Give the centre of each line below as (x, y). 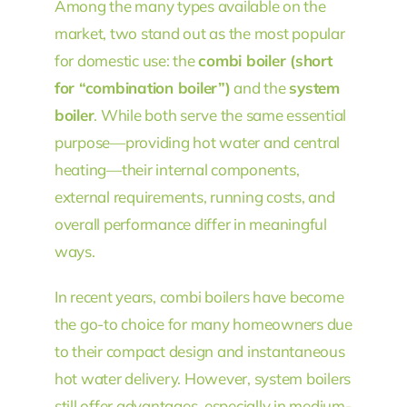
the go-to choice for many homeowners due (203, 323)
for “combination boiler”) (142, 87)
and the (260, 87)
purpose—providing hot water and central (197, 142)
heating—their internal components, (177, 169)
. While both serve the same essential (220, 114)
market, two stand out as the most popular (199, 33)
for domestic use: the (126, 60)
